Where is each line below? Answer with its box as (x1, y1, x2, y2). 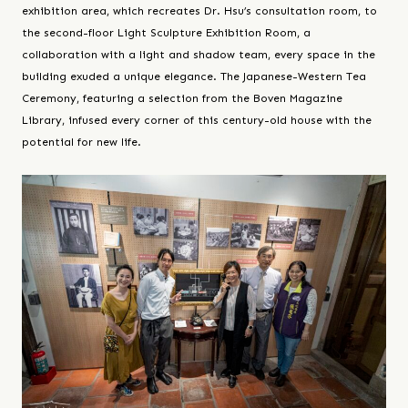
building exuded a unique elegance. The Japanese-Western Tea (22, 69, 366, 83)
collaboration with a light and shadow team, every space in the (22, 47, 375, 61)
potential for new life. (22, 135, 141, 148)
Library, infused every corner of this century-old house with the (22, 113, 372, 127)
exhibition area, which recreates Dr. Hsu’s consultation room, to (22, 4, 377, 17)
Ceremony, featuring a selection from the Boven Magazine (22, 91, 342, 105)
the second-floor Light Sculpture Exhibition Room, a (22, 25, 311, 39)
